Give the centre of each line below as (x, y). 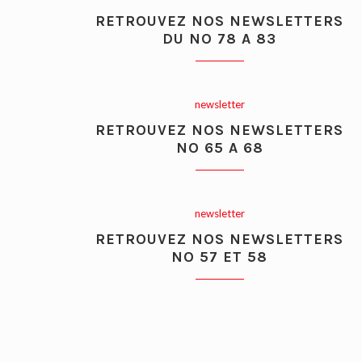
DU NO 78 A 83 (220, 39)
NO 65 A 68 (219, 148)
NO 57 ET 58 (220, 257)
